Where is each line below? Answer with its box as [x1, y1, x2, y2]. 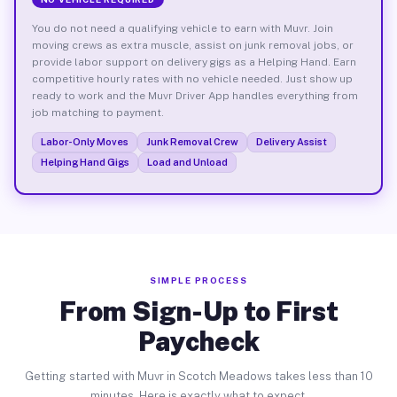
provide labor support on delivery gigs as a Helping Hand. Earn [31, 55, 356, 68]
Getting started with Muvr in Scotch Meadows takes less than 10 [24, 370, 373, 383]
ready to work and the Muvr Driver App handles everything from [31, 89, 358, 102]
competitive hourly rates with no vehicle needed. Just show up [31, 72, 353, 85]
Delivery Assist [255, 136, 327, 147]
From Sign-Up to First [58, 295, 339, 327]
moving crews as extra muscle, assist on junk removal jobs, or [31, 38, 354, 51]
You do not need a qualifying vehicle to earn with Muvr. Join [31, 21, 333, 35]
